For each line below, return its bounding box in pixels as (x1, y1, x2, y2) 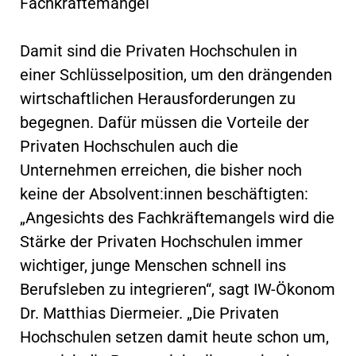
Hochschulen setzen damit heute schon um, (20, 327, 329, 346)
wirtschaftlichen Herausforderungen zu (20, 88, 296, 108)
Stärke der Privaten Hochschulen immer (20, 231, 303, 251)
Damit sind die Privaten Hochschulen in (20, 41, 297, 60)
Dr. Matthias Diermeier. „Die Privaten (20, 303, 279, 323)
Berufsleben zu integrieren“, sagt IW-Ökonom (20, 279, 335, 299)
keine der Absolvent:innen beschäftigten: (20, 184, 308, 203)
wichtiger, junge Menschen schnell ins (20, 255, 286, 275)
